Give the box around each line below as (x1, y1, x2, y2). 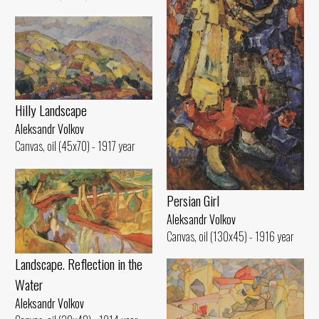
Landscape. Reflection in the (15, 253, 142, 274)
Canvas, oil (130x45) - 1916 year (167, 227, 294, 245)
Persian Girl (167, 189, 219, 211)
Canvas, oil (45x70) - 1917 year (15, 137, 135, 155)
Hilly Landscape (15, 100, 87, 121)
